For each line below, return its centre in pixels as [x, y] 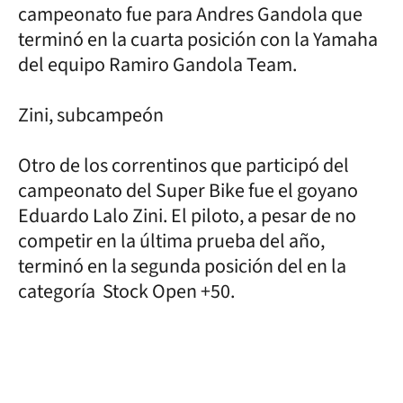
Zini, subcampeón [91, 115]
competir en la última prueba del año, [171, 241]
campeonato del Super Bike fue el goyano [188, 190]
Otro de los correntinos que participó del [184, 165]
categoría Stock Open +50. [126, 291]
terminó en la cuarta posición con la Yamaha [198, 39]
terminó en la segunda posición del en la [182, 266]
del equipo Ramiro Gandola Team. [157, 64]
